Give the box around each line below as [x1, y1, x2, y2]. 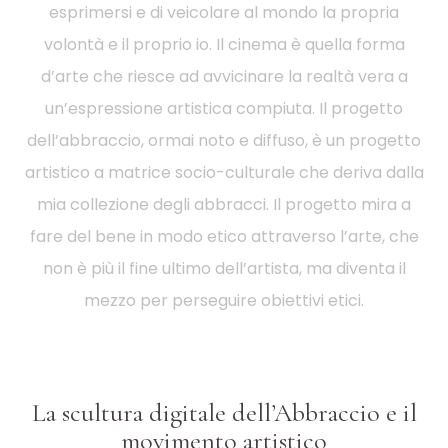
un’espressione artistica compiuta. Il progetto [45, 96, 403, 120]
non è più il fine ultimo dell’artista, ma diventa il [42, 256, 406, 280]
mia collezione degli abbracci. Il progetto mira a [37, 192, 411, 216]
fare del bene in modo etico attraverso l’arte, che [29, 224, 419, 248]
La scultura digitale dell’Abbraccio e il [31, 396, 417, 428]
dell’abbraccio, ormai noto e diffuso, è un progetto [27, 128, 421, 152]
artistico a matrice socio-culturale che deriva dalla [24, 160, 424, 184]
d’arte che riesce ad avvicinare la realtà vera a [40, 64, 408, 88]
